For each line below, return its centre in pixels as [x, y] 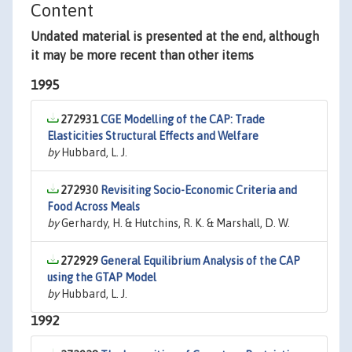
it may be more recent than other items [142, 55]
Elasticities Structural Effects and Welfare [153, 136]
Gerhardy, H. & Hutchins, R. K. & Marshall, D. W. [174, 223]
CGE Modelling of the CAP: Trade [183, 119]
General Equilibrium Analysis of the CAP [200, 261]
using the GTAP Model [102, 277]
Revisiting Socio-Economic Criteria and [199, 190]
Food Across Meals [93, 207]
